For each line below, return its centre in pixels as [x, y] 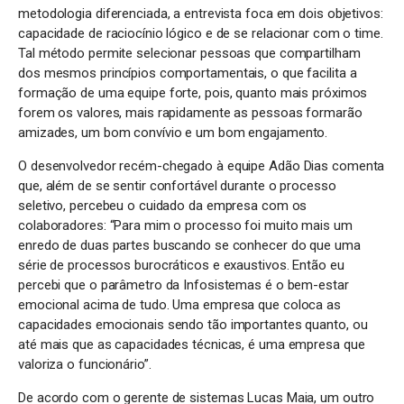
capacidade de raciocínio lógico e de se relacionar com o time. [201, 33]
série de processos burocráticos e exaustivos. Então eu [181, 265]
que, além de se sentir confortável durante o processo [177, 185]
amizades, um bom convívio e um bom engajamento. [173, 132]
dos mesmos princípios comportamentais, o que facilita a [188, 73]
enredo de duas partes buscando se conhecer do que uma [189, 245]
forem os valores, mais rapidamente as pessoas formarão [190, 112]
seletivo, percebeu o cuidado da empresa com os [163, 205]
